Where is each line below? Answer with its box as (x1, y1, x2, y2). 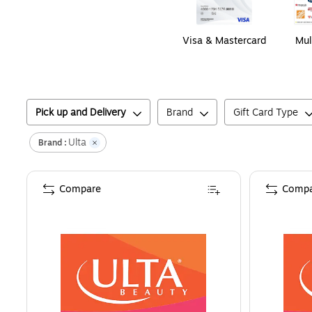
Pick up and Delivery (36, 105, 126, 120)
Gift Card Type (233, 105, 298, 120)
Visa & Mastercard (182, 33, 266, 49)
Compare (59, 182, 101, 197)
